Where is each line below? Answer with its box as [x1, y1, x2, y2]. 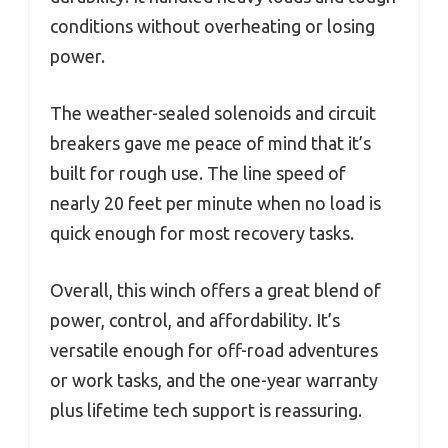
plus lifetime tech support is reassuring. [50, 399, 362, 420]
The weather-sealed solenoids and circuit [50, 102, 376, 123]
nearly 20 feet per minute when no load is [50, 192, 381, 213]
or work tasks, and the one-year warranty [50, 369, 378, 390]
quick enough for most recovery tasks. [50, 222, 354, 243]
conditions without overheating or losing [50, 15, 375, 36]
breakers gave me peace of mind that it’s [50, 132, 371, 153]
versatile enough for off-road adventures [50, 339, 378, 360]
